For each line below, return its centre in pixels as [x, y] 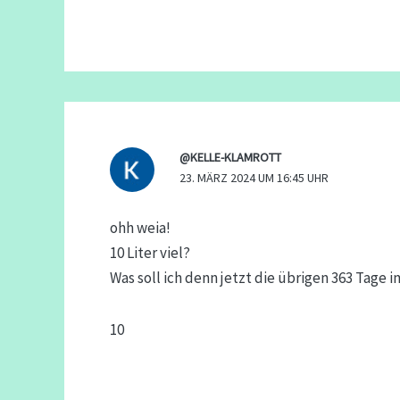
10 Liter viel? [150, 252]
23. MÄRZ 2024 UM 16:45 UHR [254, 178]
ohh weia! [140, 227]
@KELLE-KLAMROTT [230, 158]
